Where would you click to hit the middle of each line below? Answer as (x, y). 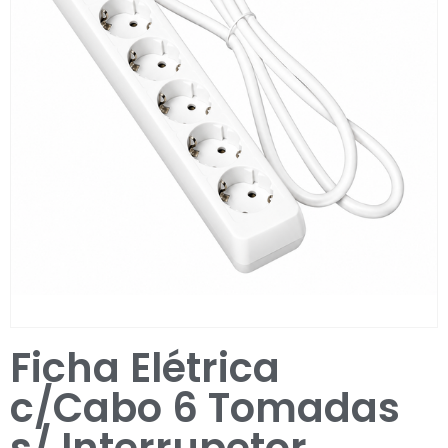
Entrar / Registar (214, 44)
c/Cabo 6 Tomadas (205, 408)
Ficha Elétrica (145, 368)
